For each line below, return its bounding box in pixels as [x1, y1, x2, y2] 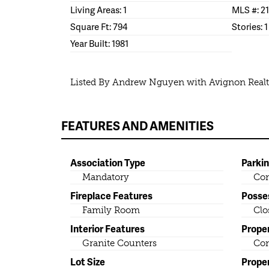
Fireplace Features [70, 189, 153, 203]
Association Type [70, 156, 145, 170]
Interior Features [70, 222, 145, 236]
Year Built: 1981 [70, 37, 128, 50]
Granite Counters [82, 238, 157, 249]
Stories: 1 [232, 20, 268, 34]
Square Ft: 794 [70, 20, 127, 34]
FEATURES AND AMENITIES [61, 117, 214, 134]
